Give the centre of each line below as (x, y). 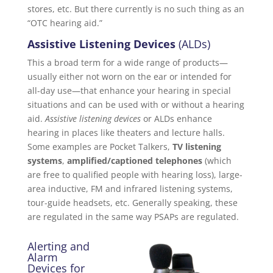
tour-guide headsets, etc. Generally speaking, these (132, 202)
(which (217, 160)
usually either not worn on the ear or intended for (129, 76)
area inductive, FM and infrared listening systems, (130, 188)
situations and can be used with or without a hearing (136, 104)
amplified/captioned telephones (134, 160)
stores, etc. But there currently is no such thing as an (136, 9)
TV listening (197, 146)
